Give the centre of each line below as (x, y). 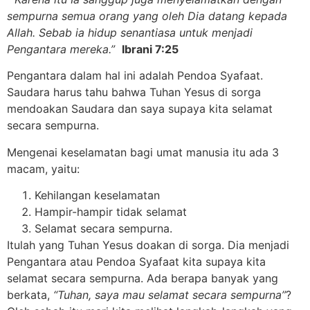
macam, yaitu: (43, 168)
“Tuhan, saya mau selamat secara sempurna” (170, 295)
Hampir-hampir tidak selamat (111, 212)
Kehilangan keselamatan (97, 195)
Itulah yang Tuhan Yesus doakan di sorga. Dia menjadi (148, 245)
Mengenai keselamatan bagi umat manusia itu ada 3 (143, 152)
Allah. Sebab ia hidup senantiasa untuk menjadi (130, 32)
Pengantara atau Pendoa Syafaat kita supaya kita (136, 262)
